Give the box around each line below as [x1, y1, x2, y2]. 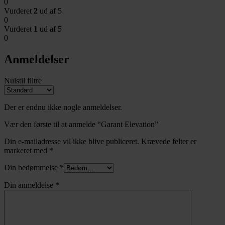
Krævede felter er [141, 137, 196, 146]
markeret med [4, 146, 49, 155]
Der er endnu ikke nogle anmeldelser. [4, 102, 122, 111]
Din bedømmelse [4, 163, 60, 172]
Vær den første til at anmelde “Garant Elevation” [4, 120, 158, 129]
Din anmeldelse [4, 180, 55, 189]
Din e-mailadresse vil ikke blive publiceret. [4, 137, 139, 146]
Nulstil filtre [4, 76, 42, 85]
